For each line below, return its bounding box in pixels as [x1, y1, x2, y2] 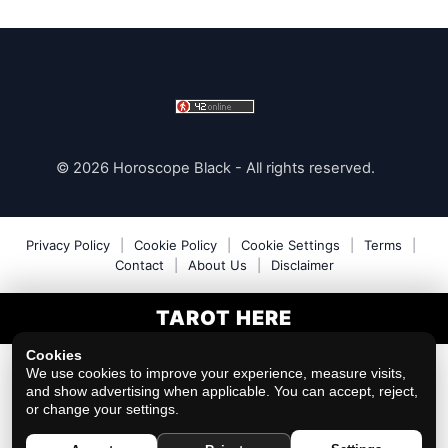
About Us [187, 257, 247, 274]
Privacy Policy [26, 237, 110, 254]
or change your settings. [26, 401, 179, 417]
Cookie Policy [134, 237, 217, 254]
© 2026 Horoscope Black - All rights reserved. [55, 159, 375, 178]
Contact [114, 257, 164, 274]
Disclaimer [270, 257, 334, 274]
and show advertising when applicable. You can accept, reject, [26, 383, 418, 399]
